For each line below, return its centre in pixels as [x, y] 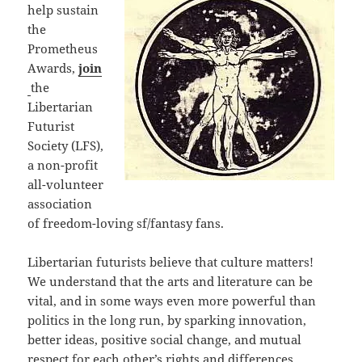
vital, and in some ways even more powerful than [172, 301]
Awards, [53, 68]
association [60, 204]
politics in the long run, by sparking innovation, [167, 320]
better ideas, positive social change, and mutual [165, 340]
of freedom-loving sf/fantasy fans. [126, 223]
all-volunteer [66, 185]
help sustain [63, 10]
